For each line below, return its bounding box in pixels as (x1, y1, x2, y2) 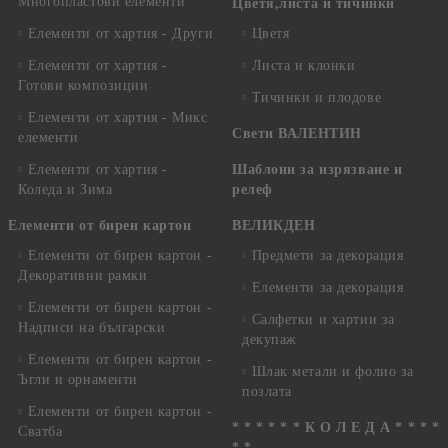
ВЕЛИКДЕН (232, 218, 316, 233)
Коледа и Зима (18, 182, 113, 197)
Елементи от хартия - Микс (27, 110, 208, 125)
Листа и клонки (251, 58, 356, 73)
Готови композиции (18, 78, 149, 93)
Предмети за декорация (251, 248, 404, 263)
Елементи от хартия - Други (27, 26, 214, 41)
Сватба (18, 424, 63, 439)
